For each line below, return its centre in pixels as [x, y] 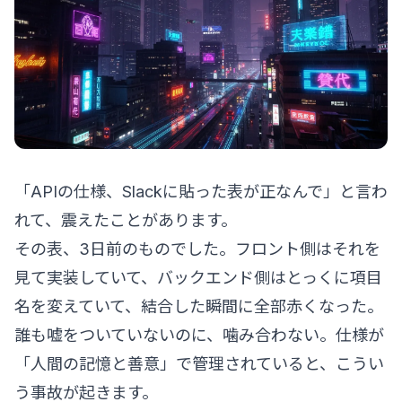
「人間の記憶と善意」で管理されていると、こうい [199, 363]
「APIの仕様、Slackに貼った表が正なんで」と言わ [201, 191]
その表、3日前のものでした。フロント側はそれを [197, 249]
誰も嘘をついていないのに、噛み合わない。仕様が [199, 335]
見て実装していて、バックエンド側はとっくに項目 [198, 277]
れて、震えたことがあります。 [126, 220]
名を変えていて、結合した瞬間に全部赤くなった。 [199, 306]
